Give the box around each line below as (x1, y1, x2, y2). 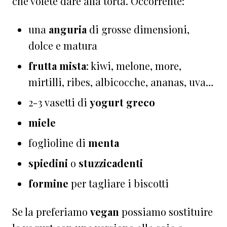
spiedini (28, 156, 70, 170)
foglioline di (28, 136, 88, 150)
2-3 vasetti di (28, 95, 90, 109)
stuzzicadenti (76, 156, 143, 170)
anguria (49, 22, 87, 36)
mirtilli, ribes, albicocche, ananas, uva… (28, 75, 213, 89)
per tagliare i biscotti (68, 176, 169, 191)
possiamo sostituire (119, 205, 213, 219)
